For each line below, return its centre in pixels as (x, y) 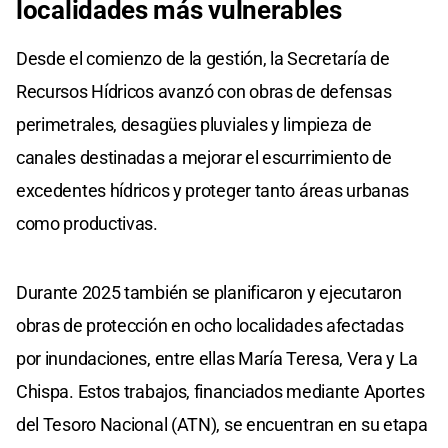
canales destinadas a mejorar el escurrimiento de (204, 157)
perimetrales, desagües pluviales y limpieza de (194, 124)
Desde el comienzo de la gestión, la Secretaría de (203, 58)
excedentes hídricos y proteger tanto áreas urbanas (213, 190)
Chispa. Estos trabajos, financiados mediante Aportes (220, 391)
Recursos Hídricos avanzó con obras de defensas (204, 91)
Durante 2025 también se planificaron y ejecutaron (209, 292)
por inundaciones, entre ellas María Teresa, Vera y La (217, 358)
